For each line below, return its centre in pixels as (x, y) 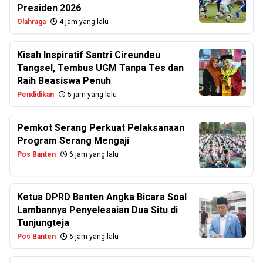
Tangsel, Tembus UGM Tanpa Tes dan (100, 68)
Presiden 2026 (49, 8)
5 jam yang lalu (91, 95)
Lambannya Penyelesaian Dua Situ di (97, 210)
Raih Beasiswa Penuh (64, 81)
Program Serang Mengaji (73, 141)
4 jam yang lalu (83, 22)
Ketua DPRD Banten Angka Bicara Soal (102, 197)
